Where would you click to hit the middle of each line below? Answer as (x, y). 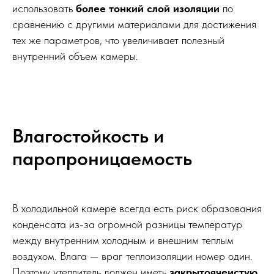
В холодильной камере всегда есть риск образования (137, 208)
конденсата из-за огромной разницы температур (127, 224)
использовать (44, 8)
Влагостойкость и (88, 135)
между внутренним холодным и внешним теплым (123, 240)
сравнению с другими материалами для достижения (134, 24)
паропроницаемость (102, 158)
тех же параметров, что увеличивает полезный (118, 40)
